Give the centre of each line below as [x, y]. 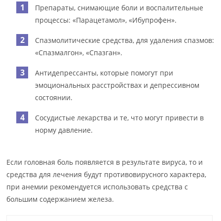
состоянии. [54, 97]
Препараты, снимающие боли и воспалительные [119, 7]
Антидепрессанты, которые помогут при [104, 73]
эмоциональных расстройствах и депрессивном [117, 85]
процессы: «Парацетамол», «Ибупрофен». [106, 20]
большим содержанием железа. [60, 199]
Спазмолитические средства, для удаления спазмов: [125, 40]
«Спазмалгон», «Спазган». [79, 52]
